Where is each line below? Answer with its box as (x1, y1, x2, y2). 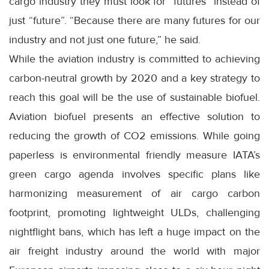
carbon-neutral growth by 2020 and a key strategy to (9, 71, 260, 85)
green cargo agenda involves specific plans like (9, 168, 260, 181)
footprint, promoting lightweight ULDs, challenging (9, 206, 260, 220)
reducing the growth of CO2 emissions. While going (9, 129, 260, 143)
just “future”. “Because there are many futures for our (9, 14, 260, 28)
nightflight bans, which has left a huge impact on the (9, 225, 260, 239)
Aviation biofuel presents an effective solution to (9, 110, 260, 124)
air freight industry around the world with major (9, 244, 260, 258)
